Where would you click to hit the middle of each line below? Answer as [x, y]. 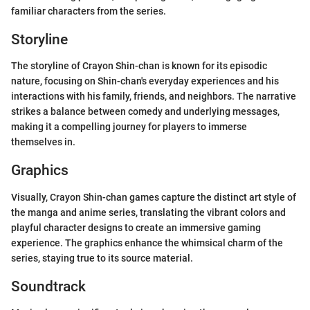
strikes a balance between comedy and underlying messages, [145, 111]
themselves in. [43, 142]
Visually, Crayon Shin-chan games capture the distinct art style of [154, 197]
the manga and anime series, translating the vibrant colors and [148, 212]
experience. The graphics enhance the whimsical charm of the [147, 243]
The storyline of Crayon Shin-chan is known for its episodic [139, 66]
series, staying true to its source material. [102, 258]
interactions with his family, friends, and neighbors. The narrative [154, 96]
